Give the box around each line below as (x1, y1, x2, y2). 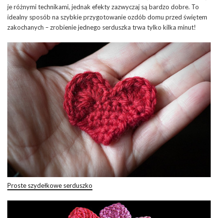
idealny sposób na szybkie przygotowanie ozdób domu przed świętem (7, 13, 207, 21)
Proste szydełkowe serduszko (7, 182, 92, 190)
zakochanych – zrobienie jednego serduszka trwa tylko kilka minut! (7, 23, 196, 31)
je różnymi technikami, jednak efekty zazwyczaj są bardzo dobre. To (7, 2, 199, 11)
